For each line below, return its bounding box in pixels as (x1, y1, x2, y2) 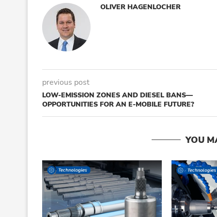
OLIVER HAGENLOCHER (100, 2, 181, 12)
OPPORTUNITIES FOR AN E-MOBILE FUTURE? (42, 99, 194, 109)
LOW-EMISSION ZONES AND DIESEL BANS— (42, 90, 193, 100)
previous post (42, 77, 90, 88)
